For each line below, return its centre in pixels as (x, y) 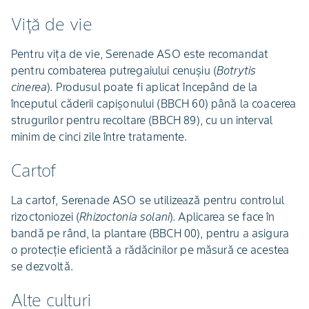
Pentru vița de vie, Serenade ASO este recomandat (140, 53)
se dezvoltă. (42, 266)
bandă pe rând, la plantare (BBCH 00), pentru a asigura (150, 233)
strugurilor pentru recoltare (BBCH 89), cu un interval (142, 120)
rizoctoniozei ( (46, 216)
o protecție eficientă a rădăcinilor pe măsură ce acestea (150, 249)
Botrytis (237, 70)
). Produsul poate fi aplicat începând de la (152, 87)
